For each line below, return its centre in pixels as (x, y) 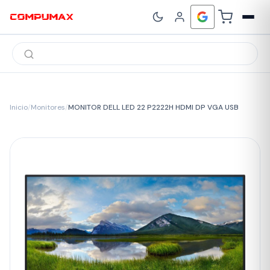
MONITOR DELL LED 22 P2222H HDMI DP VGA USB (153, 107)
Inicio (19, 107)
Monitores (48, 107)
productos (35, 65)
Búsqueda (33, 46)
